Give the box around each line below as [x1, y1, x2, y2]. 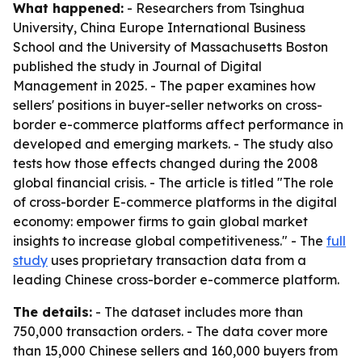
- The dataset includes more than [92, 304, 303, 320]
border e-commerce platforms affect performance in [13, 116, 343, 133]
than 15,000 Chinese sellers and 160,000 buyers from [13, 343, 338, 359]
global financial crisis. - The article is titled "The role [13, 175, 334, 191]
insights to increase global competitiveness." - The [13, 233, 326, 249]
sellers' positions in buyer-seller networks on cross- [13, 97, 322, 113]
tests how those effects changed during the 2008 [13, 155, 318, 171]
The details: [13, 304, 92, 320]
